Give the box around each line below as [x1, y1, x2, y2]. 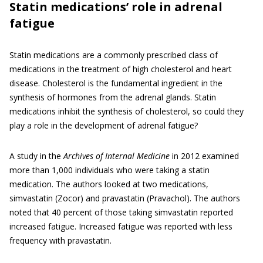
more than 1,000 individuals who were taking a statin [9, 164, 210, 176]
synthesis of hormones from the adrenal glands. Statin [9, 92, 216, 103]
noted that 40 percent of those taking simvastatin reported [9, 207, 233, 218]
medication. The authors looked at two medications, [9, 178, 208, 190]
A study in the [9, 150, 63, 161]
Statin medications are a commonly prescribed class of [9, 49, 218, 60]
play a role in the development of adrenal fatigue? [9, 120, 198, 131]
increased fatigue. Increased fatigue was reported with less [9, 221, 232, 232]
